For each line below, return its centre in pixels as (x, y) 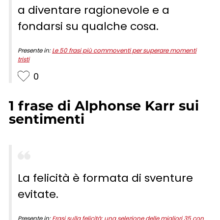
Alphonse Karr (125, 107)
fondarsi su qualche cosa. (88, 26)
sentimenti (47, 120)
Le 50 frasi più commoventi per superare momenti (124, 50)
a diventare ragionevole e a (94, 10)
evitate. (38, 194)
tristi (24, 59)
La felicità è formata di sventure (105, 178)
